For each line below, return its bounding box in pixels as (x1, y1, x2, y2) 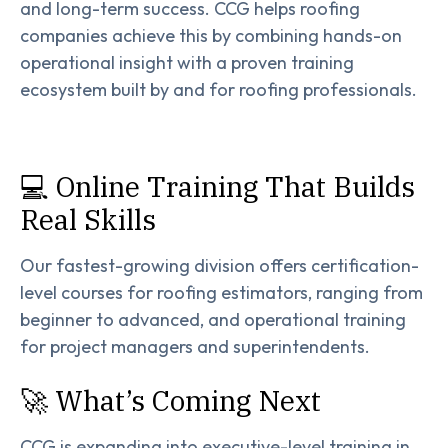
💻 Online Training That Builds (20, 168, 415, 206)
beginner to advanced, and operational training (20, 308, 406, 332)
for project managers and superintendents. (20, 335, 370, 359)
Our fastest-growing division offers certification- (20, 254, 419, 278)
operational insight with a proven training (20, 51, 354, 75)
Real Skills (20, 201, 156, 239)
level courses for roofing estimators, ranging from (20, 281, 423, 305)
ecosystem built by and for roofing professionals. (20, 78, 417, 102)
